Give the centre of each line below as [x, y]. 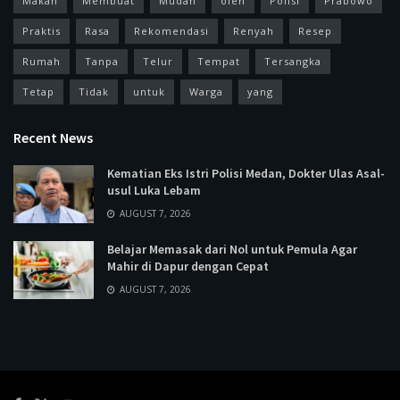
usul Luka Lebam [154, 191]
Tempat [219, 62]
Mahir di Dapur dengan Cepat [188, 267]
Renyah [254, 31]
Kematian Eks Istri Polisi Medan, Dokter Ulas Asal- [246, 174]
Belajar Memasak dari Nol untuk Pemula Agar [232, 250]
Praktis [42, 31]
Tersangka [293, 62]
